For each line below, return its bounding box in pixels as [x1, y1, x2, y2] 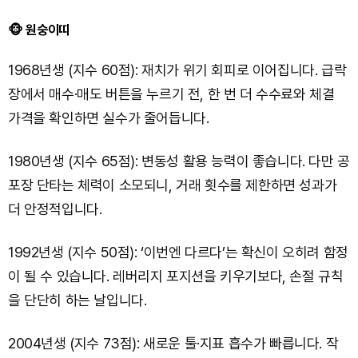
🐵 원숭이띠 [8, 21, 70, 38]
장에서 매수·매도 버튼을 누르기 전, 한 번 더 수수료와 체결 [8, 85, 335, 102]
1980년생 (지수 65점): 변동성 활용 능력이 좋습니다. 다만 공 [8, 152, 350, 169]
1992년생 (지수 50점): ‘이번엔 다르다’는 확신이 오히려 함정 [8, 243, 348, 261]
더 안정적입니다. [8, 200, 102, 217]
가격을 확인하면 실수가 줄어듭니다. [8, 109, 209, 126]
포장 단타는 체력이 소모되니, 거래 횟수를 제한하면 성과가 [8, 176, 337, 193]
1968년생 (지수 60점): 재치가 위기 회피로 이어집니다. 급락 [8, 61, 347, 78]
